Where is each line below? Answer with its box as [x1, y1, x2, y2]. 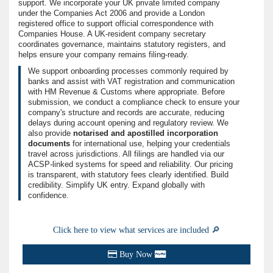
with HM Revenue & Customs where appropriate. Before [28, 87, 225, 97]
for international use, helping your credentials [70, 139, 230, 149]
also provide [28, 129, 73, 138]
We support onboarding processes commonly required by [28, 66, 229, 76]
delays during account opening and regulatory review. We [28, 118, 229, 128]
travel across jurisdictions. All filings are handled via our [28, 149, 224, 159]
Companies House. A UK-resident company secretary [18, 29, 206, 39]
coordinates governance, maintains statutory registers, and [18, 40, 225, 49]
